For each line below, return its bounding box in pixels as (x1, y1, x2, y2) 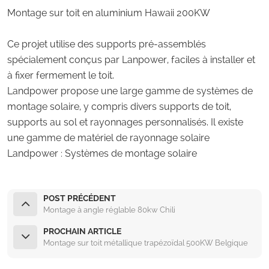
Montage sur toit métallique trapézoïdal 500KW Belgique (43, 238, 248, 247)
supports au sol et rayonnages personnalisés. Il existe (7, 116, 243, 128)
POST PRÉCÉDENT (43, 193, 116, 203)
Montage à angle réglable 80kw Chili (43, 205, 175, 214)
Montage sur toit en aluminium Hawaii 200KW (7, 7, 210, 19)
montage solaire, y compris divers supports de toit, (7, 100, 231, 112)
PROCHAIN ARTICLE (43, 226, 121, 236)
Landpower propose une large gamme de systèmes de (7, 85, 253, 97)
